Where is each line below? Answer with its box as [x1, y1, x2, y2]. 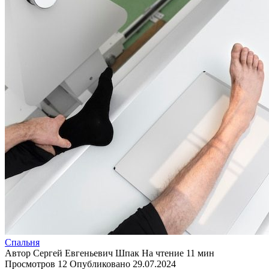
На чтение [142, 247, 184, 258]
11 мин [184, 247, 214, 258]
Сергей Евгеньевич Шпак [33, 247, 139, 258]
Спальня [5, 237, 40, 247]
